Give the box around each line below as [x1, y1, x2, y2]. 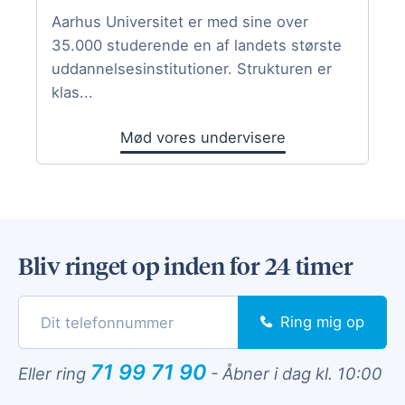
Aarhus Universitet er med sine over [52, 13, 308, 32]
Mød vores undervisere [119, 128, 286, 147]
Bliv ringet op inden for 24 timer [18, 249, 353, 280]
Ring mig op [280, 313, 364, 332]
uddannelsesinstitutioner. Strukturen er [52, 60, 332, 79]
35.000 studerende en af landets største [52, 36, 342, 55]
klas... [52, 83, 93, 102]
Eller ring [18, 363, 90, 384]
